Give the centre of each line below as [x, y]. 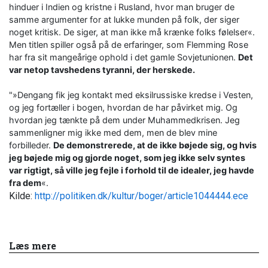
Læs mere [33, 246]
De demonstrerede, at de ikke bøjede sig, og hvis [155, 145]
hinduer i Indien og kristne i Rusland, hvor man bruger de [122, 7]
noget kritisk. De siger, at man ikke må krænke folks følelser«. [132, 32]
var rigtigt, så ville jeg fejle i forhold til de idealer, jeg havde [132, 170]
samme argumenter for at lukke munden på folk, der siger [124, 19]
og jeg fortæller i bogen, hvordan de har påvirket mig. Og [123, 107]
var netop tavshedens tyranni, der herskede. [102, 69]
